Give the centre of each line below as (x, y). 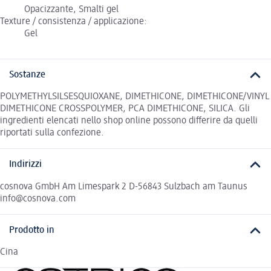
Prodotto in (32, 230)
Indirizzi (25, 165)
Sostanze (27, 75)
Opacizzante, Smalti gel (71, 9)
